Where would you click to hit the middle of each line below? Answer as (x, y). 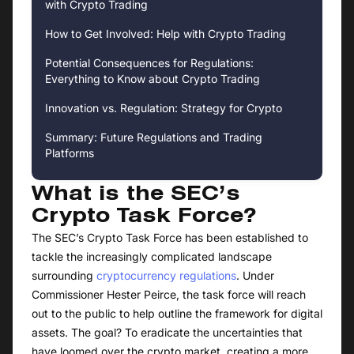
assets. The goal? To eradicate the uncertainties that (167, 333)
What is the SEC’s (136, 196)
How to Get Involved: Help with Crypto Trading (166, 34)
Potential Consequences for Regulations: (149, 63)
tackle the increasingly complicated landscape (152, 257)
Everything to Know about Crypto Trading (153, 79)
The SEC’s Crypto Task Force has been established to (170, 238)
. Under (255, 276)
